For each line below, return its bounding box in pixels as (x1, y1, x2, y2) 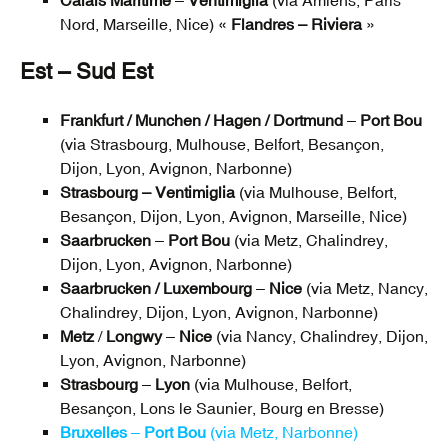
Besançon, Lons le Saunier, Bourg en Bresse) (60, 399, 384, 418)
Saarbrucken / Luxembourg (60, 279, 252, 298)
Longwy (106, 327, 162, 346)
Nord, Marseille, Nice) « (60, 15, 231, 34)
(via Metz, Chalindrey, (230, 231, 388, 250)
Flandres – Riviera (231, 15, 362, 34)
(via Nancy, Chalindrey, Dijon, (212, 327, 428, 346)
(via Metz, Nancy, (302, 279, 428, 298)
